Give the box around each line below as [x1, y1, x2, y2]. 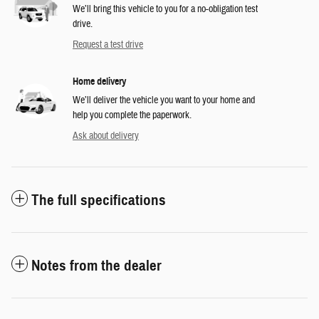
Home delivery [73, 75, 126, 88]
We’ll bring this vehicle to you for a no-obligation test [73, 3, 258, 16]
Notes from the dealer [31, 256, 162, 276]
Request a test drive [73, 38, 143, 52]
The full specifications [31, 191, 166, 210]
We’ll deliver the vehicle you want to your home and [73, 94, 255, 108]
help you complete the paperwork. [73, 109, 192, 122]
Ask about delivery [73, 130, 139, 143]
